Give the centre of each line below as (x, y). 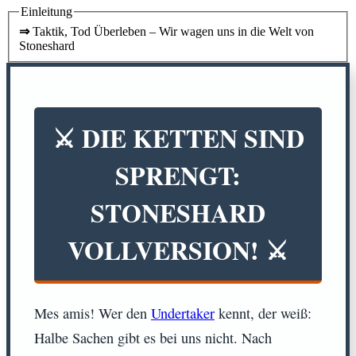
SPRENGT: (178, 176)
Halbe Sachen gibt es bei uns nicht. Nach (153, 337)
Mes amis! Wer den (93, 313)
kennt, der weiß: (263, 313)
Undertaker (183, 313)
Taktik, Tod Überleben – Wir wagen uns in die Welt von (62, 31)
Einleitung (46, 12)
